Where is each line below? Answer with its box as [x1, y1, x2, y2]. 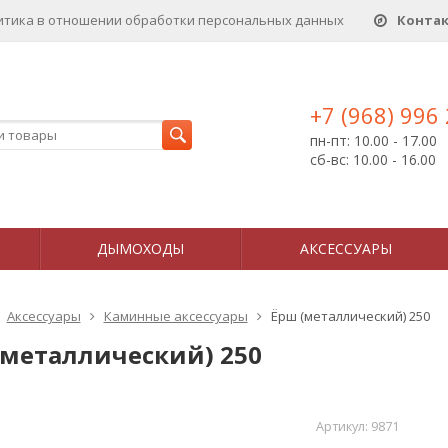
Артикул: [315, 418, 371, 435]
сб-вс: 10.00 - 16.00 [310, 150, 436, 169]
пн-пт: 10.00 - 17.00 [310, 131, 437, 150]
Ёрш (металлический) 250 [270, 307, 430, 325]
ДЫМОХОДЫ [97, 239, 184, 258]
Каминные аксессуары [103, 307, 248, 325]
